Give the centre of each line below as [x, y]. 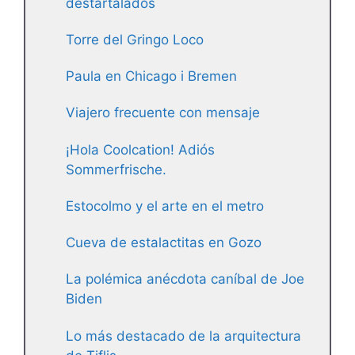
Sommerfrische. [116, 169]
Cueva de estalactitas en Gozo [164, 243]
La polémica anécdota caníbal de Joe [185, 279]
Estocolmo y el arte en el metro [165, 206]
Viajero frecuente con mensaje [163, 113]
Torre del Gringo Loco [135, 39]
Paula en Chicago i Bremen [151, 76]
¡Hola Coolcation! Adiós [140, 149]
